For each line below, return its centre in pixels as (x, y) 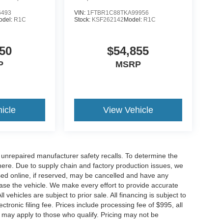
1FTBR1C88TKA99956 (118, 13)
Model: (133, 20)
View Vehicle (128, 110)
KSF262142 (108, 20)
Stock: (83, 20)
